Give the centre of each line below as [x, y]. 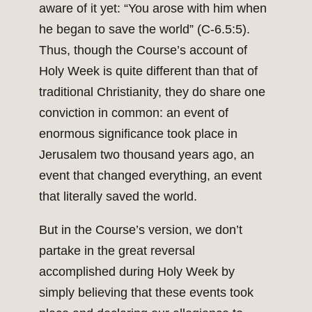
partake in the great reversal [117, 251]
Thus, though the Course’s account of [143, 50]
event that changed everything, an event [150, 176]
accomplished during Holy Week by [137, 272]
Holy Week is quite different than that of [148, 71]
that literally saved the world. [118, 197]
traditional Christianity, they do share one [152, 92]
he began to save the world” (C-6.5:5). [145, 30]
